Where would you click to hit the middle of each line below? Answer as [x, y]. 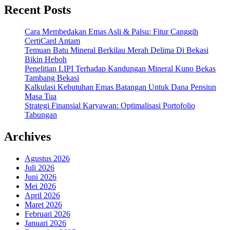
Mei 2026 [40, 186]
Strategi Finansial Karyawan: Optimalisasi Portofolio [110, 106]
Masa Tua [41, 97]
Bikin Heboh [46, 60]
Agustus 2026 [47, 158]
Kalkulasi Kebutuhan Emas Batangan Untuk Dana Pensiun [120, 87]
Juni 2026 [41, 177]
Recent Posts [37, 10]
